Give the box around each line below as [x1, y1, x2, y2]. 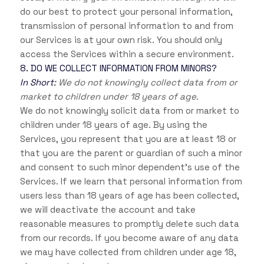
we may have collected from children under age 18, [19, 246, 236, 258]
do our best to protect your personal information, [19, 6, 233, 18]
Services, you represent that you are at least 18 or [19, 133, 236, 145]
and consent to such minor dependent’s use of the [19, 161, 240, 173]
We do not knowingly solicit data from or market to [19, 105, 239, 117]
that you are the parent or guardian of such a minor [19, 147, 242, 159]
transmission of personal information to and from [19, 20, 233, 32]
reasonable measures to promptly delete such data [19, 218, 239, 230]
